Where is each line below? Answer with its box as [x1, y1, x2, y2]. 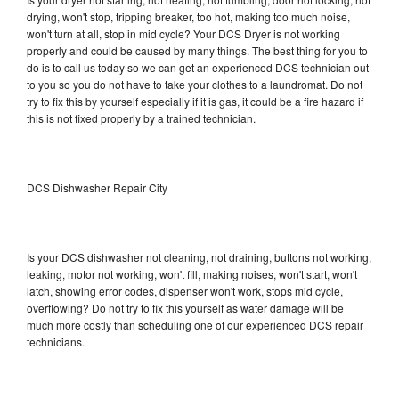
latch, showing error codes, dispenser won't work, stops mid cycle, [27, 282, 343, 298]
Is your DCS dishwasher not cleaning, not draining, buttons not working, [27, 248, 371, 265]
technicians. [27, 333, 87, 349]
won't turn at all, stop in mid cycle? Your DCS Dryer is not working [27, 25, 340, 41]
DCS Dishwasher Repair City [27, 179, 167, 195]
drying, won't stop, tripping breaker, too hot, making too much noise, [27, 8, 350, 24]
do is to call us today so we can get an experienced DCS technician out [27, 59, 369, 75]
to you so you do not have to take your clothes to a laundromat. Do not [27, 76, 362, 92]
